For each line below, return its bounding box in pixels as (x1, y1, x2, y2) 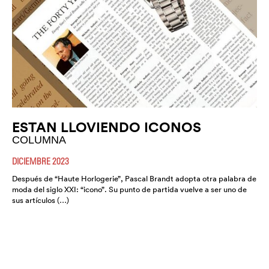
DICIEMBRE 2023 (12, 156, 69, 167)
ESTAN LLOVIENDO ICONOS (12, 118, 201, 136)
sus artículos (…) (12, 195, 69, 206)
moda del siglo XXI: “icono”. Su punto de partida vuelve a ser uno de (12, 184, 247, 195)
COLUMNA (12, 134, 66, 147)
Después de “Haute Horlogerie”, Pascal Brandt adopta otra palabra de (12, 174, 256, 184)
